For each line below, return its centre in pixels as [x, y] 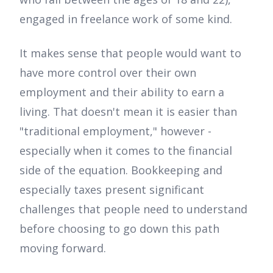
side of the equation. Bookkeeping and [121, 170]
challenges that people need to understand [133, 209]
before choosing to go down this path [119, 229]
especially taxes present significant [112, 190]
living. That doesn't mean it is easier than [128, 112]
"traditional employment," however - [115, 131]
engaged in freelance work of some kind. [126, 19]
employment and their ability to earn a [122, 92]
